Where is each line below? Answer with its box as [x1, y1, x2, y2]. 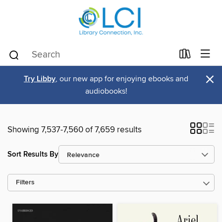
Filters [16, 178, 35, 187]
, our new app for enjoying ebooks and [55, 74, 188, 84]
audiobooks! [85, 86, 127, 96]
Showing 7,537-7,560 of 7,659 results [7, 124, 142, 135]
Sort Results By [7, 149, 58, 159]
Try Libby [24, 74, 55, 84]
